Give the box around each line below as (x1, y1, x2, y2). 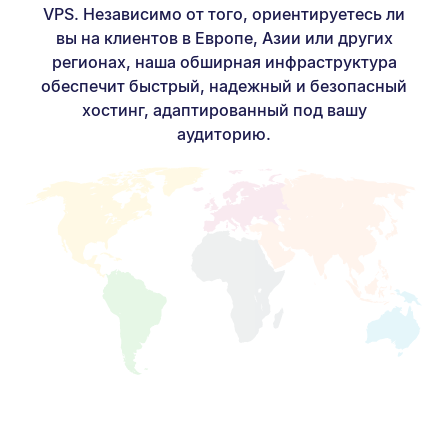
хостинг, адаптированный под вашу (81, 99, 367, 120)
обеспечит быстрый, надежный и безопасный (41, 75, 407, 96)
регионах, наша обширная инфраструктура (51, 51, 397, 72)
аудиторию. (177, 123, 271, 144)
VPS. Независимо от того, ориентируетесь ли (43, 3, 405, 24)
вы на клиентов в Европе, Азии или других (55, 27, 393, 48)
